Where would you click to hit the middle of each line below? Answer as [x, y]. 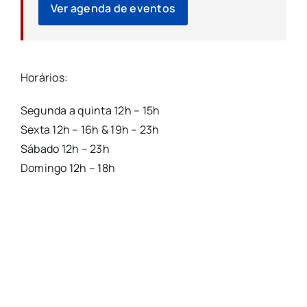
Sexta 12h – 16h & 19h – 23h [90, 130]
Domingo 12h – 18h [68, 168]
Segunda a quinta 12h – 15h [90, 111]
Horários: [44, 78]
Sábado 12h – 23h [65, 149]
